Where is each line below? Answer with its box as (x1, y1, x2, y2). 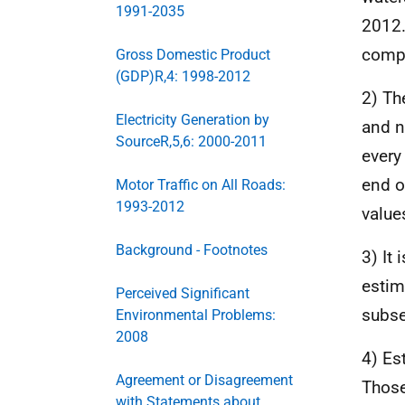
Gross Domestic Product (116, 46, 270, 63)
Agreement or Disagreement (116, 372, 293, 389)
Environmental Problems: (116, 306, 276, 324)
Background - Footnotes (116, 241, 268, 259)
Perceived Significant (116, 285, 250, 302)
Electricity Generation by (116, 111, 269, 128)
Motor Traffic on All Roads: (116, 176, 286, 193)
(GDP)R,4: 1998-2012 (116, 68, 250, 85)
